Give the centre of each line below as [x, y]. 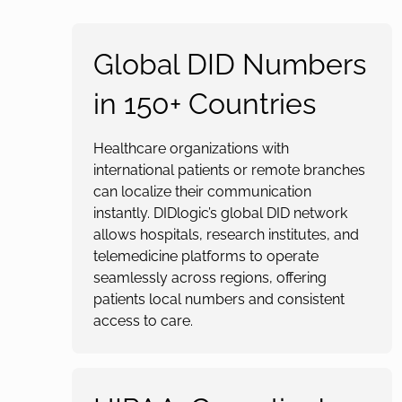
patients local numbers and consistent [219, 299]
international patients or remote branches [229, 170]
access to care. [143, 321]
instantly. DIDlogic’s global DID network [220, 213]
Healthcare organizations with [191, 149]
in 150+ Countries [205, 104]
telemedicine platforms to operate [206, 256]
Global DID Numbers [230, 64]
